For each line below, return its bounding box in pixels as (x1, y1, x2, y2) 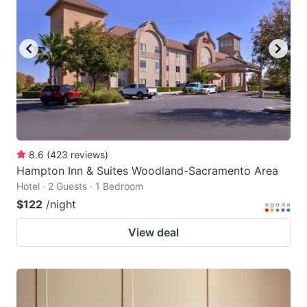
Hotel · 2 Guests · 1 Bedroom (16, 180, 143, 192)
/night (46, 197, 76, 211)
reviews (71, 148, 105, 160)
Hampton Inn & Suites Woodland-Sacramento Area (16, 163, 278, 177)
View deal (128, 225, 179, 239)
